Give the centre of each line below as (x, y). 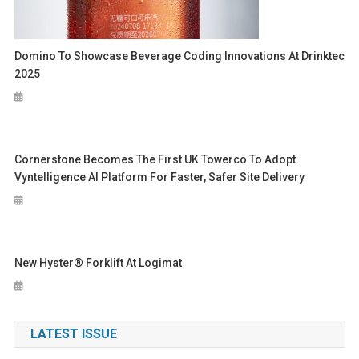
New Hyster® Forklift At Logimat (99, 262)
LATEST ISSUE (73, 333)
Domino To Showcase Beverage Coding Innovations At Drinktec (180, 56)
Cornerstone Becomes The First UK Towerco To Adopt (155, 159)
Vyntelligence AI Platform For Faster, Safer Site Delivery (160, 177)
